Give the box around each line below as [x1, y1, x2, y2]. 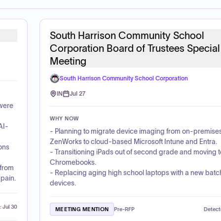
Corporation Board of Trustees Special [50, 43, 220, 54]
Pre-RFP [114, 206, 135, 212]
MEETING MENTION [55, 206, 109, 212]
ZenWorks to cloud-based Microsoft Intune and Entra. [50, 138, 217, 146]
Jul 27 [70, 90, 85, 97]
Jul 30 [2, 203, 17, 210]
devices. [50, 179, 76, 187]
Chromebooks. [50, 158, 96, 166]
